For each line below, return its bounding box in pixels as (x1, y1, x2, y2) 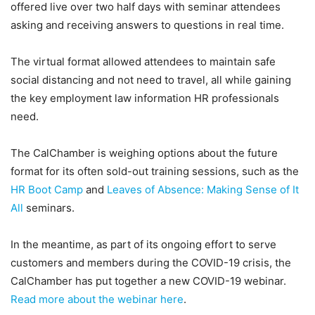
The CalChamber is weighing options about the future (11, 146, 278, 160)
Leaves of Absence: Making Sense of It (107, 183, 299, 196)
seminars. (23, 201, 75, 214)
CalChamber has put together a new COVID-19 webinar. (11, 274, 286, 288)
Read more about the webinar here (11, 292, 184, 306)
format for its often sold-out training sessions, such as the (11, 165, 299, 178)
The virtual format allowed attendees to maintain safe (11, 55, 276, 68)
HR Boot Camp (11, 183, 83, 196)
